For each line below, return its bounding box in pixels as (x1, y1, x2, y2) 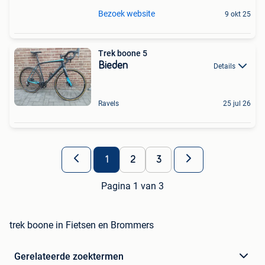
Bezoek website (98, 8, 155, 18)
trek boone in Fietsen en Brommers (9, 219, 154, 231)
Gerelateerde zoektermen (14, 250, 124, 262)
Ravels (98, 99, 119, 108)
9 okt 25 (225, 9, 251, 18)
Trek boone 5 (98, 48, 147, 58)
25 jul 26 (223, 99, 251, 108)
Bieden (98, 60, 128, 71)
